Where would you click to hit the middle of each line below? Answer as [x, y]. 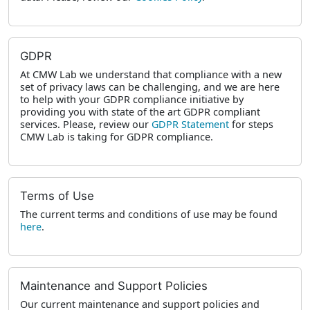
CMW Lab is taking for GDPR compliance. [117, 137]
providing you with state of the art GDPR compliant [140, 112]
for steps [251, 125]
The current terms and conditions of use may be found [149, 215]
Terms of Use [57, 196]
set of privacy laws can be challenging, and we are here [150, 87]
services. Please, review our [86, 125]
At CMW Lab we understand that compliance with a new [151, 75]
